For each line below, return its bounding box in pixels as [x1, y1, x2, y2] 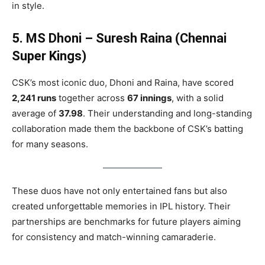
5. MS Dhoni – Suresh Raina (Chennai [12, 30, 227, 46]
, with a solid [172, 92, 224, 104]
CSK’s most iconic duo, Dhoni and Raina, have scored [12, 76, 234, 88]
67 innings [127, 92, 172, 104]
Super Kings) [12, 48, 86, 63]
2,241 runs [12, 92, 56, 104]
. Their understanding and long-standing [83, 107, 252, 119]
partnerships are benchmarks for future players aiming [12, 215, 241, 227]
